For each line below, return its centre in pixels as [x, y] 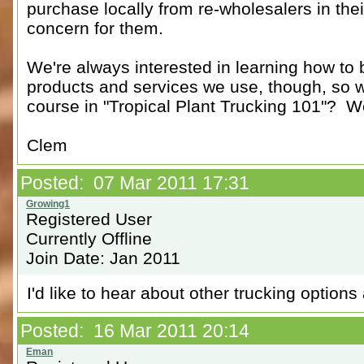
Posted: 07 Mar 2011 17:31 [135, 183]
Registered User [89, 219]
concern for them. [95, 28]
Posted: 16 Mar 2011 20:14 [135, 331]
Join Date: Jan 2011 [103, 258]
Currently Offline [89, 238]
